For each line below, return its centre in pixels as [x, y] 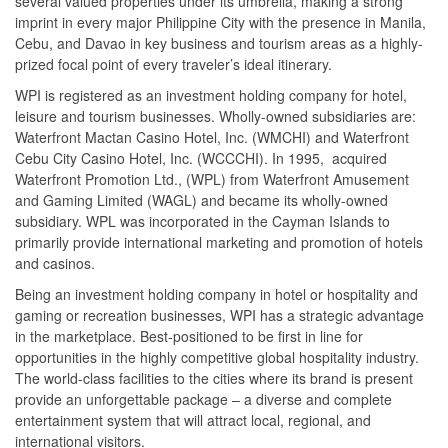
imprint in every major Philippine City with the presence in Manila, [220, 22]
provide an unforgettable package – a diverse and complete [203, 399]
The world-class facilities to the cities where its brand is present [214, 378]
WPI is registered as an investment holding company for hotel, [211, 95]
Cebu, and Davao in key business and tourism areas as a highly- [219, 43]
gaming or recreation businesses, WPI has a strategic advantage [219, 315]
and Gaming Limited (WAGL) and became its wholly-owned [201, 200]
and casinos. [55, 263]
